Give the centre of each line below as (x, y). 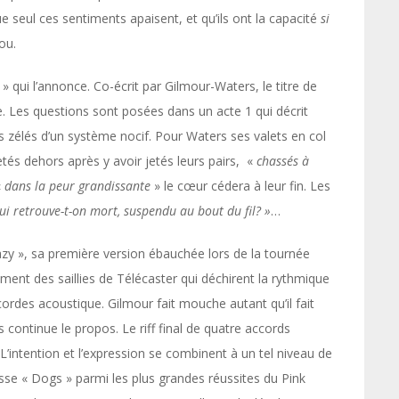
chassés (277, 161)
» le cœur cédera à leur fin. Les (240, 186)
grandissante (114, 186)
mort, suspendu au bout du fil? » (180, 211)
